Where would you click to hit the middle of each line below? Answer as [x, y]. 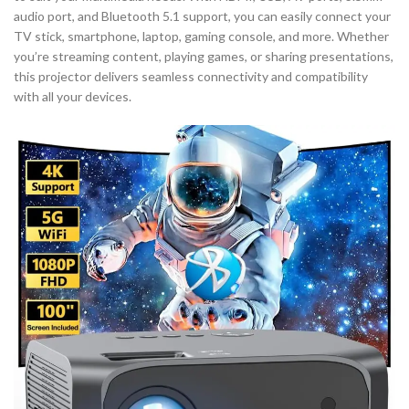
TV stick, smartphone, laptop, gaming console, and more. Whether [201, 36]
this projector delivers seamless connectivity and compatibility [191, 76]
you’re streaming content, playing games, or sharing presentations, [204, 56]
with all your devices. [73, 96]
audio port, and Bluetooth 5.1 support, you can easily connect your [202, 16]
